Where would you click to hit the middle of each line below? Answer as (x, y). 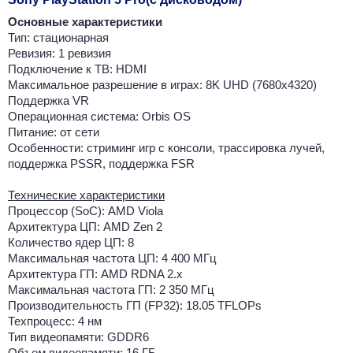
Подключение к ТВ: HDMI (77, 69)
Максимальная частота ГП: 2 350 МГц (111, 290)
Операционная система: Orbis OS (99, 117)
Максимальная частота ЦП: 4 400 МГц (112, 258)
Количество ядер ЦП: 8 (71, 243)
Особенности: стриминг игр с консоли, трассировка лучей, (166, 148)
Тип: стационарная (58, 38)
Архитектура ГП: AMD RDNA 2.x (95, 274)
